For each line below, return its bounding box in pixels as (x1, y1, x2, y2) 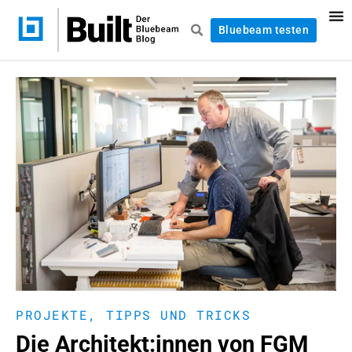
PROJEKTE (16, 306, 88, 323)
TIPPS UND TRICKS (106, 306, 251, 323)
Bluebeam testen (218, 24, 309, 36)
